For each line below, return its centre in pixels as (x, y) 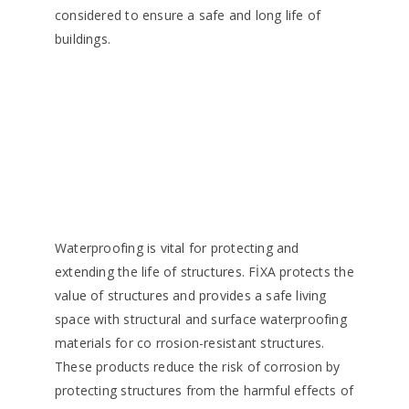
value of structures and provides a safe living (191, 296)
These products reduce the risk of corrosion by (198, 367)
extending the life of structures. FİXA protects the (204, 272)
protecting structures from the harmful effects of (204, 391)
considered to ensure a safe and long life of (188, 15)
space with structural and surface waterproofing (201, 320)
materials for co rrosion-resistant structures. (190, 343)
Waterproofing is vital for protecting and (177, 248)
